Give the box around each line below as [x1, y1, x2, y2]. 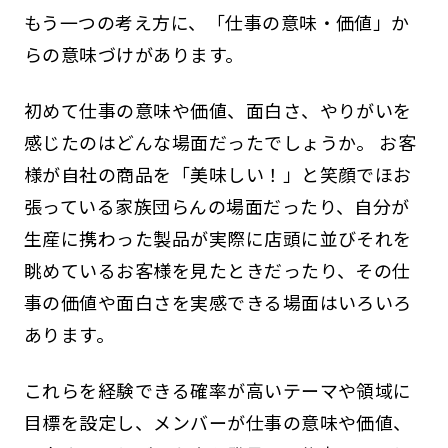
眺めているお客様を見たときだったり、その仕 [23, 257, 411, 284]
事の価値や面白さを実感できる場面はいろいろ [23, 289, 412, 316]
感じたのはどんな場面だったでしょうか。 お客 [23, 129, 417, 156]
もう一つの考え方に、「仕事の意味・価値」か [23, 9, 410, 36]
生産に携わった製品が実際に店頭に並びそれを [23, 225, 412, 252]
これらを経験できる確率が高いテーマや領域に [23, 377, 412, 404]
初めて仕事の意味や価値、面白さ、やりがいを [23, 97, 412, 124]
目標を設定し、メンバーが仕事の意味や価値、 [23, 409, 412, 436]
